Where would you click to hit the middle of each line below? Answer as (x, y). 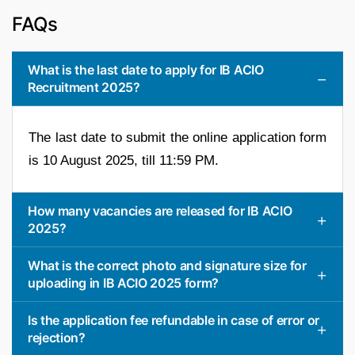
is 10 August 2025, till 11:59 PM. (124, 160)
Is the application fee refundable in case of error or (174, 320)
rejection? (57, 337)
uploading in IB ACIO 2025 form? (124, 282)
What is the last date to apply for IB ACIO (146, 69)
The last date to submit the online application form (177, 137)
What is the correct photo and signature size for (167, 265)
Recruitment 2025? (84, 87)
